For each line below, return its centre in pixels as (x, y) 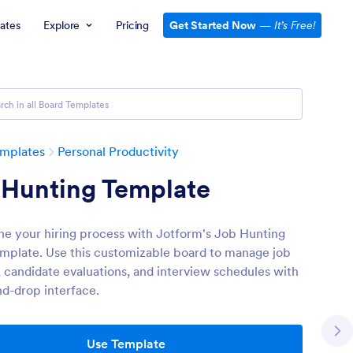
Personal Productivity (118, 151)
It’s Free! (295, 25)
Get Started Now (213, 25)
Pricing (132, 25)
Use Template (126, 344)
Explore (62, 25)
